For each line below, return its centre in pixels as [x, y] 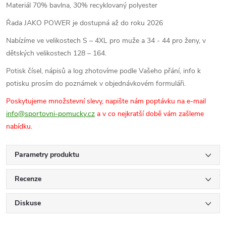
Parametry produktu [47, 155]
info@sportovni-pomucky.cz [50, 114]
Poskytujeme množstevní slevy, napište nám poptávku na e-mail [106, 101]
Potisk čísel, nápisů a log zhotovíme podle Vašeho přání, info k [103, 71]
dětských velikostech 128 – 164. [56, 53]
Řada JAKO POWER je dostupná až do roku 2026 [84, 23]
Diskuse [28, 203]
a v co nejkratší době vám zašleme [149, 114]
